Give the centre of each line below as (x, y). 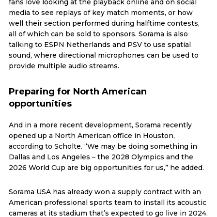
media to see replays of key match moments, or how (101, 12)
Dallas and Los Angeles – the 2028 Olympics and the (101, 157)
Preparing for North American (77, 91)
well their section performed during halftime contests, (104, 23)
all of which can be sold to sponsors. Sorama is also (98, 34)
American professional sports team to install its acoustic (107, 202)
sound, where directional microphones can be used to (103, 55)
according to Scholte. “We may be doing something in (103, 146)
